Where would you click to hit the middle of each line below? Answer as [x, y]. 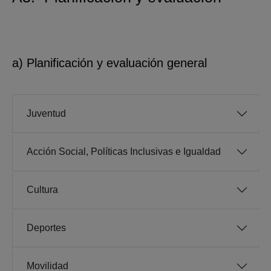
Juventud [46, 114]
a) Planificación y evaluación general [109, 63]
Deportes [46, 228]
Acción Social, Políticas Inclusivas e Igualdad [124, 152]
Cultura [42, 190]
